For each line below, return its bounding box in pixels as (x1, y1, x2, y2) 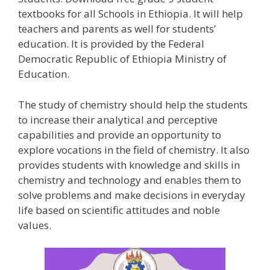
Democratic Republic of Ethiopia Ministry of (18, 52, 227, 66)
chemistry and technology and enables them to (18, 172, 241, 187)
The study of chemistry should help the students (18, 97, 248, 111)
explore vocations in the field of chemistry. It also (18, 142, 250, 157)
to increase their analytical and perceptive (18, 112, 218, 127)
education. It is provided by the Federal (18, 37, 204, 51)
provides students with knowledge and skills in (18, 157, 240, 172)
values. (18, 218, 51, 232)
